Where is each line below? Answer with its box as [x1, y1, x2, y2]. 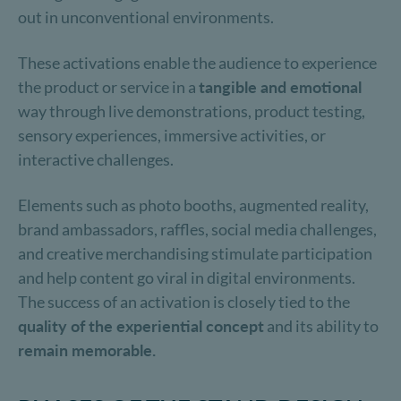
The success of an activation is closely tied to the [18, 292, 350, 311]
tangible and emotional [199, 77, 362, 97]
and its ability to [264, 316, 379, 336]
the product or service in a [18, 77, 199, 97]
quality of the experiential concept [18, 316, 264, 336]
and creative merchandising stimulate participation [18, 243, 372, 263]
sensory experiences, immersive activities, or [18, 125, 326, 145]
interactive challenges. [18, 149, 174, 169]
